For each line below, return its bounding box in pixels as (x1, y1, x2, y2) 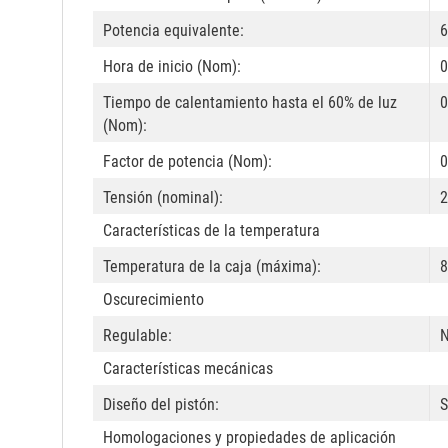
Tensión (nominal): (103, 188, 223, 208)
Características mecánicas (103, 359, 273, 379)
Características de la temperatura (103, 221, 320, 241)
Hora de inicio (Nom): (103, 57, 241, 77)
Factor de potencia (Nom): (103, 152, 272, 172)
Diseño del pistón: (103, 395, 219, 415)
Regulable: (103, 326, 172, 346)
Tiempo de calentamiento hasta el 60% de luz (103, 93, 397, 113)
